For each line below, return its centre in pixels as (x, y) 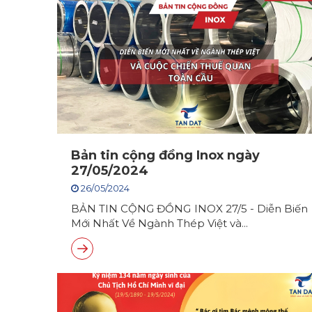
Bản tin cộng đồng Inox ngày (165, 155)
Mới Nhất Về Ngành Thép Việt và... (159, 223)
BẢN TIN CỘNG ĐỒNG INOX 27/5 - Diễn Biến (189, 209)
